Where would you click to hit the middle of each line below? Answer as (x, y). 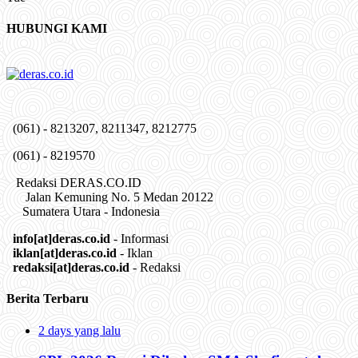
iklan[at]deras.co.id (65, 253)
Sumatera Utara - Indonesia (83, 212)
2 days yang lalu (80, 330)
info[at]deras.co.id (62, 239)
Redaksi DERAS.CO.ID (74, 183)
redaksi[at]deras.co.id (71, 268)
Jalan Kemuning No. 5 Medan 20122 (110, 197)
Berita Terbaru (48, 299)
